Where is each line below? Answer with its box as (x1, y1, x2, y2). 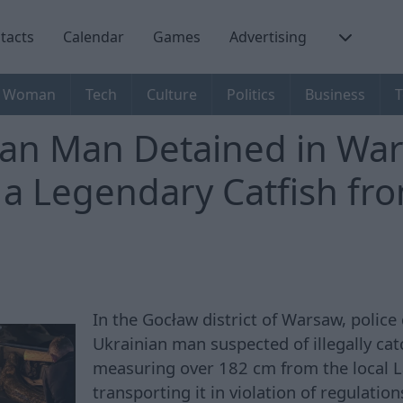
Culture (147, 85, 197, 105)
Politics (227, 85, 275, 105)
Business (305, 85, 365, 105)
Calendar (63, 26, 124, 47)
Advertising (229, 26, 307, 47)
